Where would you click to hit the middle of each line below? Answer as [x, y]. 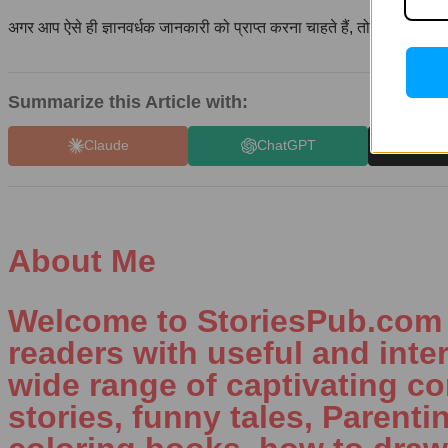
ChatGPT [286, 145]
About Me [82, 260]
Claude [106, 145]
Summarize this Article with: [128, 101]
